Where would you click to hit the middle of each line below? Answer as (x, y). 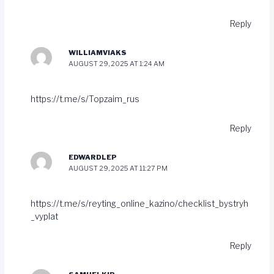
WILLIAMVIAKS (97, 53)
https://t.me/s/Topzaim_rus (85, 99)
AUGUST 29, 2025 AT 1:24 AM (116, 64)
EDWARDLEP (92, 157)
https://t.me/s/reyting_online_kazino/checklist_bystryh (140, 203)
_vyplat (45, 216)
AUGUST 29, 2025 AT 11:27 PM (118, 168)
